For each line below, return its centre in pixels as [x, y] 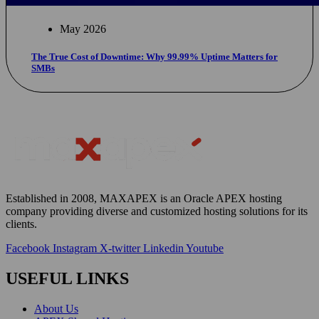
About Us [56, 308]
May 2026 [83, 28]
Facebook [28, 248]
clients [20, 224]
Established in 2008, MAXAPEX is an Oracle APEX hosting [144, 198]
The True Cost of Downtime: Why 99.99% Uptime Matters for [155, 56]
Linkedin [163, 248]
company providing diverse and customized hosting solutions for [152, 211]
